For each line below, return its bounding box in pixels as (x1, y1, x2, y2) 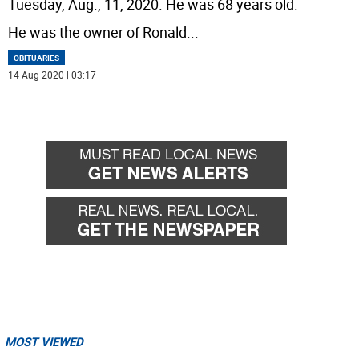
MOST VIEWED (5, 333, 83, 350)
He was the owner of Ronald (8, 22, 188, 42)
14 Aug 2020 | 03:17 (8, 68, 97, 82)
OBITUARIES (14, 52, 60, 64)
